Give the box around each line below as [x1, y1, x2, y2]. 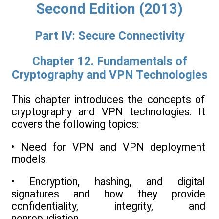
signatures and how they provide [11, 188, 205, 200]
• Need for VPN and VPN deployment [11, 140, 205, 153]
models [11, 153, 46, 165]
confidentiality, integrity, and [11, 200, 205, 212]
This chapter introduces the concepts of [11, 93, 205, 106]
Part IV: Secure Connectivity [34, 29, 185, 43]
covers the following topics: [11, 118, 139, 131]
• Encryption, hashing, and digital [11, 175, 205, 188]
